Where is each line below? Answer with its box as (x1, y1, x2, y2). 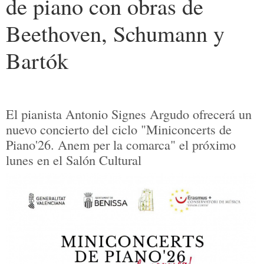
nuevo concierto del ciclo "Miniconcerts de (6, 120, 232, 138)
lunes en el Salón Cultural (6, 151, 141, 169)
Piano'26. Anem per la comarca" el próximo (6, 136, 236, 154)
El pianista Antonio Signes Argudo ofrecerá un (6, 105, 252, 123)
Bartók (6, 45, 68, 76)
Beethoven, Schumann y (6, 18, 225, 49)
